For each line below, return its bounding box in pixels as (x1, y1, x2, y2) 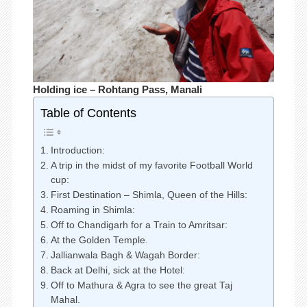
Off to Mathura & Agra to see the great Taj (50, 280, 232, 291)
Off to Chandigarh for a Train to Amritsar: (50, 220, 228, 231)
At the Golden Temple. (50, 235, 148, 246)
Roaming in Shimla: (50, 205, 135, 216)
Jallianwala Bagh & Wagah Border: (50, 250, 200, 261)
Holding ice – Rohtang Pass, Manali (32, 84, 202, 96)
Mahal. (50, 295, 80, 306)
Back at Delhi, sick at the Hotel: (50, 265, 185, 276)
